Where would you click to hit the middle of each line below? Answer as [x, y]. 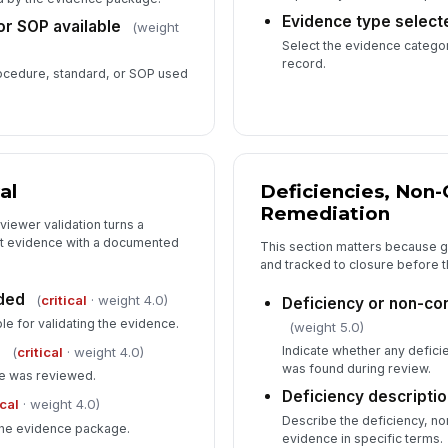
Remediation [325, 213]
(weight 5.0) [327, 326]
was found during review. [357, 368]
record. [304, 64]
